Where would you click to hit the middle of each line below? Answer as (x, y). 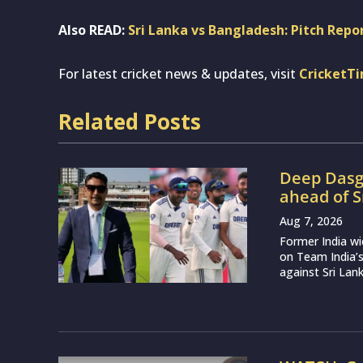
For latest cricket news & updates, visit (179, 73)
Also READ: (93, 30)
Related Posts (130, 121)
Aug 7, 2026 (312, 220)
